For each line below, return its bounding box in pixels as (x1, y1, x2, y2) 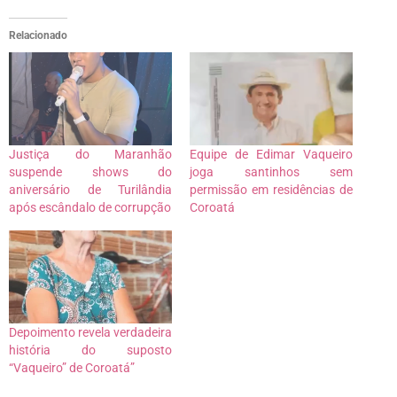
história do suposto (9, 343, 172, 358)
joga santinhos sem (190, 165, 353, 180)
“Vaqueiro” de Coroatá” (9, 361, 135, 376)
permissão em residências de (190, 183, 353, 198)
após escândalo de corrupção (9, 200, 171, 215)
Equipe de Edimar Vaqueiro (190, 147, 353, 162)
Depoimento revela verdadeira (9, 325, 172, 340)
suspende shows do (9, 165, 172, 180)
